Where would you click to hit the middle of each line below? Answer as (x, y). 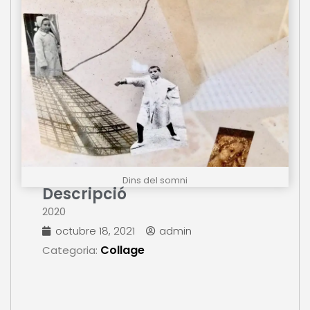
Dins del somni (155, 181)
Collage (122, 250)
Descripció (84, 194)
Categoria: (71, 250)
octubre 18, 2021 (95, 231)
